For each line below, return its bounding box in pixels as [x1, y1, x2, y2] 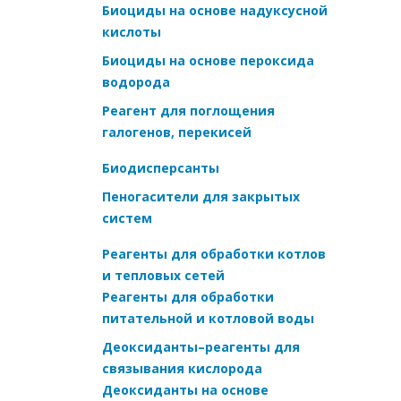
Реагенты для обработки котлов [102, 244, 326, 262]
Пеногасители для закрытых [102, 187, 300, 205]
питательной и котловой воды [102, 309, 314, 327]
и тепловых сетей [102, 266, 225, 284]
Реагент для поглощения [102, 101, 275, 119]
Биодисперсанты [102, 158, 219, 176]
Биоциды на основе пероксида [102, 51, 314, 69]
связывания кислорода [102, 359, 262, 377]
